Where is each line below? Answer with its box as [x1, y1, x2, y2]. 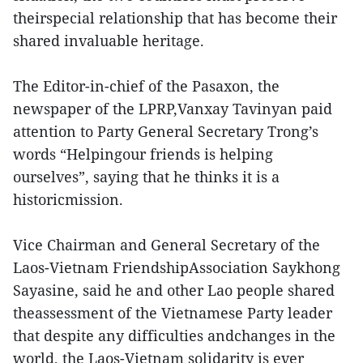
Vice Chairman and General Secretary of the [13, 235, 320, 254]
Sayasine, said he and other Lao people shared [13, 280, 335, 300]
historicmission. [13, 190, 131, 209]
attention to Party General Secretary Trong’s [13, 122, 318, 141]
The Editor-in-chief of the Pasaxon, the [13, 76, 280, 96]
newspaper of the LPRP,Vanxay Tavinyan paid [13, 99, 332, 118]
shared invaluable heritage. [13, 31, 212, 50]
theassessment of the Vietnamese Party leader [13, 303, 332, 322]
